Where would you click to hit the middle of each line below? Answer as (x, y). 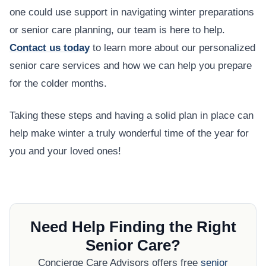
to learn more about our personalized (172, 48)
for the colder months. (58, 84)
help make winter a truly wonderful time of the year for (129, 134)
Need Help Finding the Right (133, 227)
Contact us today (50, 48)
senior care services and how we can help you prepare (131, 66)
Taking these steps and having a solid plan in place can (132, 116)
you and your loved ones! (65, 151)
